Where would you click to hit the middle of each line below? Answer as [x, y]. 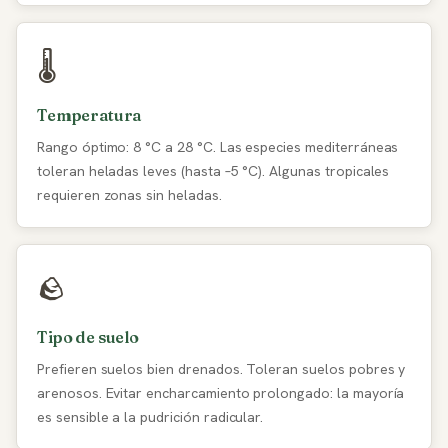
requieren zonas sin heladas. [129, 195]
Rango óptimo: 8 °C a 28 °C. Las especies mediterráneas [218, 147]
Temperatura [89, 115]
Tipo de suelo [88, 337]
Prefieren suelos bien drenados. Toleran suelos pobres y [221, 369]
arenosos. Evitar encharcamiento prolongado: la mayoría [221, 393]
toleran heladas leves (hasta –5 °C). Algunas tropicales [213, 171]
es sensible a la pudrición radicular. [150, 417]
